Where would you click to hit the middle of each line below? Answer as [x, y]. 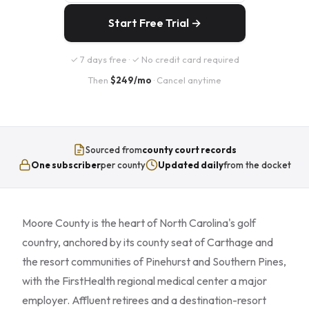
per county [123, 165]
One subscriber [66, 165]
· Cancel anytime [187, 80]
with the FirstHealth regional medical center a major [144, 281]
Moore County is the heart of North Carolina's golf [139, 223]
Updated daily [190, 165]
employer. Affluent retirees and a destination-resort [144, 300]
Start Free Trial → [154, 23]
